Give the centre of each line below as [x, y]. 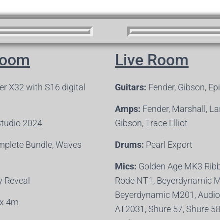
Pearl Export [168, 145]
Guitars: [131, 87]
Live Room [152, 60]
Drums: [129, 145]
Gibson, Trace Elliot [151, 123]
